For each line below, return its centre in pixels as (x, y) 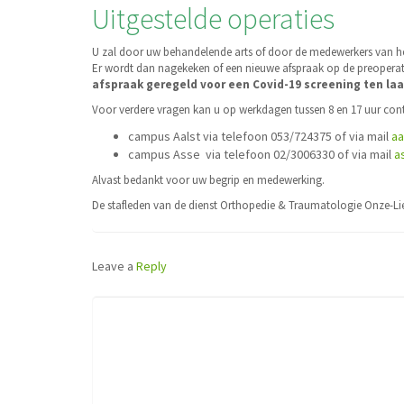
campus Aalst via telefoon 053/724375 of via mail (260, 137)
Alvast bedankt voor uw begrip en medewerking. (208, 180)
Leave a (114, 266)
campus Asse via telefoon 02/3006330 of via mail (261, 155)
